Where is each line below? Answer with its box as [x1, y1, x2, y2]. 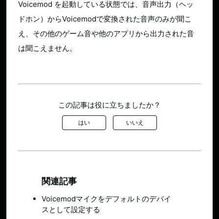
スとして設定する [42, 205, 101, 214]
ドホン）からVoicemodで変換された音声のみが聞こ [18, 14, 192, 23]
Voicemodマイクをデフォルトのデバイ [42, 194, 172, 203]
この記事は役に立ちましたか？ [58, 100, 161, 109]
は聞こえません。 [18, 44, 77, 53]
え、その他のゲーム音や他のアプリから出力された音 [18, 29, 195, 38]
